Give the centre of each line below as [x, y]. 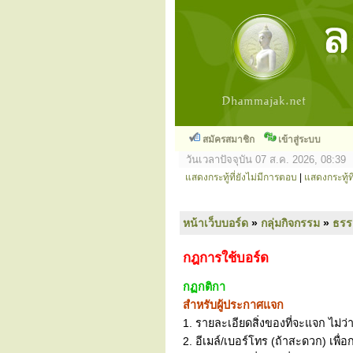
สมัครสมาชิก [229, 139]
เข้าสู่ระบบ [299, 139]
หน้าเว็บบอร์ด [216, 223]
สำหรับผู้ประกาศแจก [233, 305]
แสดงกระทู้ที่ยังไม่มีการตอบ [241, 177]
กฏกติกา [204, 287]
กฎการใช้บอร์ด [226, 258]
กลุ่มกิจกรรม [290, 223]
